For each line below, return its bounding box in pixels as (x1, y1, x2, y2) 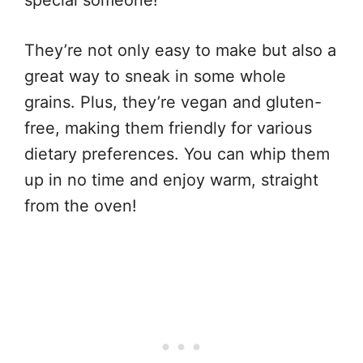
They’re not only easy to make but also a (24, 40, 336, 60)
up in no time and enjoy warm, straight (24, 169, 318, 190)
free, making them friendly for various (24, 117, 312, 138)
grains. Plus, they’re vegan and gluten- (24, 92, 322, 112)
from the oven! (24, 195, 137, 216)
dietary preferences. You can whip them (24, 143, 330, 164)
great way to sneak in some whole (24, 66, 286, 86)
